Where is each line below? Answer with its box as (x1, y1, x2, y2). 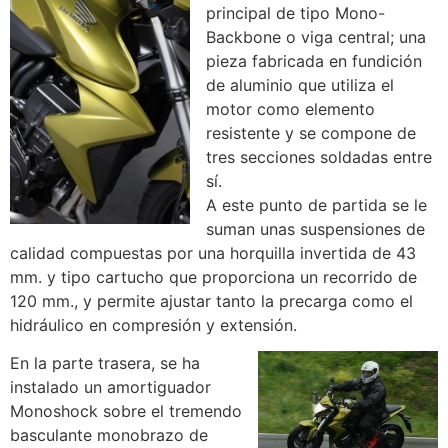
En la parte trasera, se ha (10, 353, 200, 374)
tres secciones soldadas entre (206, 146, 432, 167)
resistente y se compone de (206, 122, 416, 143)
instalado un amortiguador (10, 377, 211, 398)
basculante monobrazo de (10, 425, 208, 446)
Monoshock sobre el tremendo (10, 401, 242, 422)
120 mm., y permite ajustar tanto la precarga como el (10, 290, 413, 311)
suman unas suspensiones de (206, 218, 425, 239)
